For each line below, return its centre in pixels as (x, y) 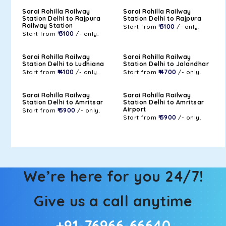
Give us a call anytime (113, 201)
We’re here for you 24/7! (113, 176)
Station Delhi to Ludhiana (63, 64)
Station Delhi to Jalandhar (166, 64)
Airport (135, 109)
